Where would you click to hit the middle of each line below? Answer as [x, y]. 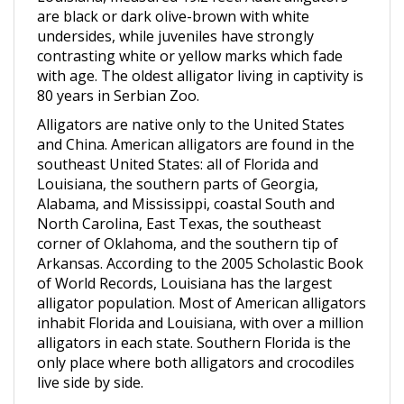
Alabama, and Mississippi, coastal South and [186, 181]
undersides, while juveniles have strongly [175, 14]
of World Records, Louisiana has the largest [184, 261]
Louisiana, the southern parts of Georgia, [178, 161]
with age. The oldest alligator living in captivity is [200, 53]
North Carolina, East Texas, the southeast [179, 201]
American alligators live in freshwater [163, 389]
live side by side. [90, 360]
